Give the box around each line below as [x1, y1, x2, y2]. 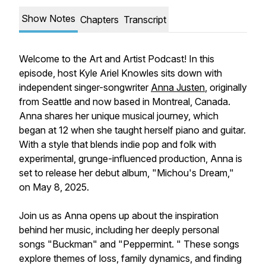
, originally [205, 81, 247, 93]
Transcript [123, 14, 166, 26]
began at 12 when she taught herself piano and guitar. [19, 124, 246, 136]
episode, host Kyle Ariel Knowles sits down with [19, 67, 222, 79]
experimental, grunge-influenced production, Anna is [19, 153, 242, 164]
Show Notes [21, 12, 75, 24]
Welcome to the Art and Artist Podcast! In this [19, 53, 214, 65]
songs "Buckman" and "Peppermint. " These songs [19, 238, 239, 250]
